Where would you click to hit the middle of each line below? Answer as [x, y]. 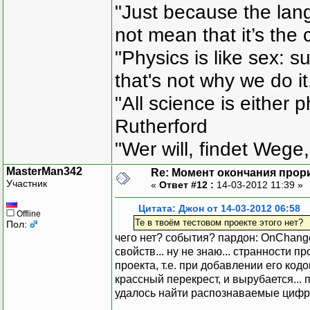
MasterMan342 [44, 171]
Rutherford [161, 126]
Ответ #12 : [186, 184]
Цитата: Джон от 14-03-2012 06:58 [219, 208]
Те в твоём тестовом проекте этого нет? [219, 222]
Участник [27, 183]
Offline [28, 213]
